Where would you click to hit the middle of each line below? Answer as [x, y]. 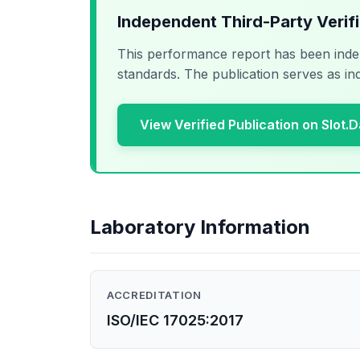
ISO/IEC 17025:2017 [175, 320]
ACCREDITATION [154, 295]
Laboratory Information [200, 227]
